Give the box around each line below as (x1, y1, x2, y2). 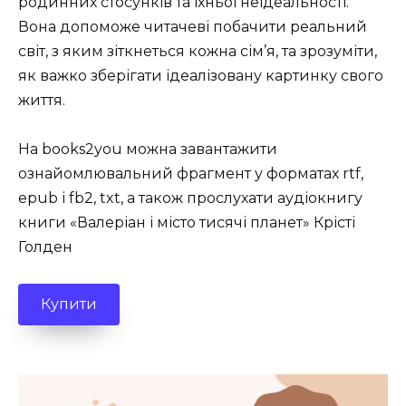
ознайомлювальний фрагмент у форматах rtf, (18, 165, 363, 183)
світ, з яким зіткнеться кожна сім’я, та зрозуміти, (18, 42, 377, 60)
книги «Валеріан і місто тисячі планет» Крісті (18, 214, 355, 232)
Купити (41, 295, 97, 313)
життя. (18, 91, 65, 109)
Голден (18, 238, 72, 256)
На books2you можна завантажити (18, 140, 277, 159)
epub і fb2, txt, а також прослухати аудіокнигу (18, 189, 362, 208)
